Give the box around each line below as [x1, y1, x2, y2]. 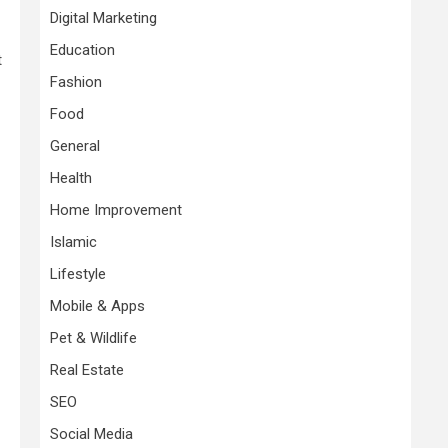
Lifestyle [50, 265, 106, 283]
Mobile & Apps [50, 297, 145, 315]
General [50, 137, 100, 155]
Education [50, 41, 115, 59]
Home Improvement [50, 201, 182, 219]
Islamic [50, 233, 97, 251]
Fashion [50, 73, 102, 91]
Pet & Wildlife [50, 329, 137, 347]
